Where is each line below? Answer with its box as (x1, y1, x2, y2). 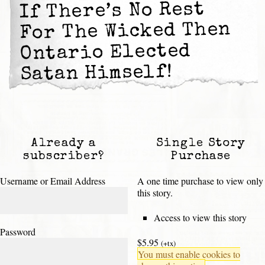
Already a (31, 138, 96, 150)
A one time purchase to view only (137, 174, 263, 188)
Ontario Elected (20, 42, 192, 65)
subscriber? (23, 151, 105, 163)
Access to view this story (154, 211, 247, 224)
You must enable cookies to (138, 248, 240, 261)
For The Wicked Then (20, 21, 232, 44)
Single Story (156, 138, 246, 150)
